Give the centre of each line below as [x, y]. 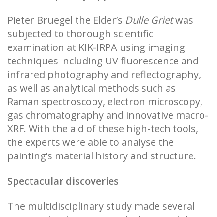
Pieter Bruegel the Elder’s [66, 20]
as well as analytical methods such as [92, 88]
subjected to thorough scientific [80, 34]
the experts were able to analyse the [91, 142]
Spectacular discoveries [63, 181]
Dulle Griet [149, 20]
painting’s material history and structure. [102, 156]
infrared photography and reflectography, [104, 75]
